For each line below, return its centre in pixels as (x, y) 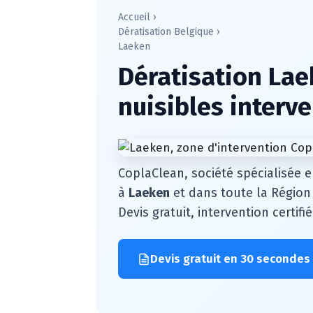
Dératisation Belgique (166, 32)
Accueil (134, 17)
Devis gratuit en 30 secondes (230, 259)
